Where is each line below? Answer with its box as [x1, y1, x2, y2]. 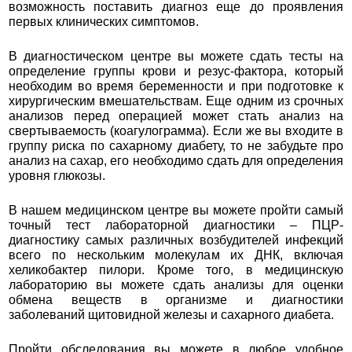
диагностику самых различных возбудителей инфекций [9, 233, 343, 247]
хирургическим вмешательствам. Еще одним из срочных [9, 94, 343, 108]
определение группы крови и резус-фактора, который [9, 64, 343, 78]
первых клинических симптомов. [9, 15, 199, 28]
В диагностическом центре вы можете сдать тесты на [9, 49, 343, 63]
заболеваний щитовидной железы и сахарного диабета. [9, 308, 334, 321]
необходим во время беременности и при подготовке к [9, 79, 343, 93]
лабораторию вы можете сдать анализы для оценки [9, 278, 343, 291]
